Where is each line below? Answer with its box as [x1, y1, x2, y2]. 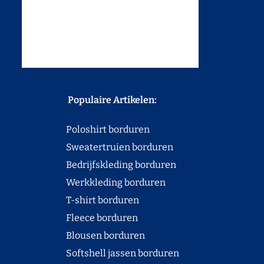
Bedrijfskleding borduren [22, 159, 177, 170]
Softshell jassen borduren [22, 247, 180, 259]
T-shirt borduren [22, 194, 140, 206]
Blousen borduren [22, 229, 146, 241]
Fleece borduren [22, 212, 138, 223]
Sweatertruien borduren [22, 141, 174, 153]
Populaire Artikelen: [22, 94, 157, 105]
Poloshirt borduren [22, 123, 182, 135]
